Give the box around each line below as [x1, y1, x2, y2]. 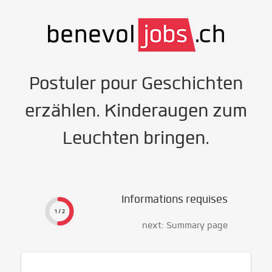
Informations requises [121, 192, 228, 206]
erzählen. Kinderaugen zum [25, 99, 247, 122]
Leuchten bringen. [63, 126, 209, 149]
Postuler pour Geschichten [29, 72, 243, 95]
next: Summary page [141, 220, 228, 231]
